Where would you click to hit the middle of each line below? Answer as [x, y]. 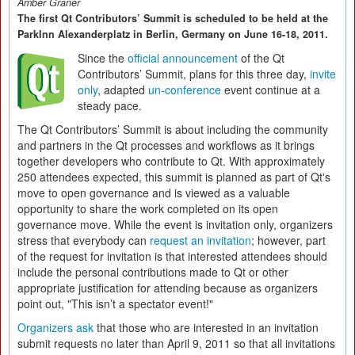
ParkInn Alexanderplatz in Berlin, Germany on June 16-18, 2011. [173, 34]
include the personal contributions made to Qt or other [153, 272]
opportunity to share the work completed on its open [148, 208]
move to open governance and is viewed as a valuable [154, 193]
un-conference [185, 90]
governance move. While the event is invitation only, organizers [175, 224]
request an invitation [200, 240]
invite [323, 74]
